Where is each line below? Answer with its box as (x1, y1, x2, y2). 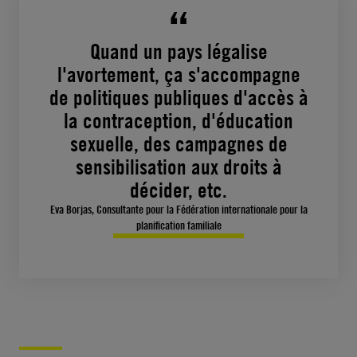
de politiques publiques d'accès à (49, 85, 308, 110)
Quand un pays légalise (89, 39, 268, 64)
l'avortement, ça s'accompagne (57, 62, 300, 87)
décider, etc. (130, 178, 227, 202)
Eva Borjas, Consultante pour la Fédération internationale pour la (49, 202, 308, 216)
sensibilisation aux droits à (75, 155, 282, 179)
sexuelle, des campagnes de (69, 131, 288, 156)
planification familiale (135, 218, 222, 232)
